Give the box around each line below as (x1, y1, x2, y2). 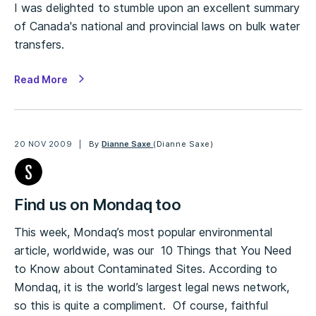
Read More (14, 73, 68, 85)
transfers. (14, 37, 64, 51)
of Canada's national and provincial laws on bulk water (14, 19, 300, 33)
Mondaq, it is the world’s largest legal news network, (14, 280, 289, 294)
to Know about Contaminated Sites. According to (14, 262, 277, 276)
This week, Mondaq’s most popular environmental (14, 225, 272, 239)
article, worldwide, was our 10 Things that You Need (14, 243, 292, 257)
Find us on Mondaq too (14, 195, 181, 214)
